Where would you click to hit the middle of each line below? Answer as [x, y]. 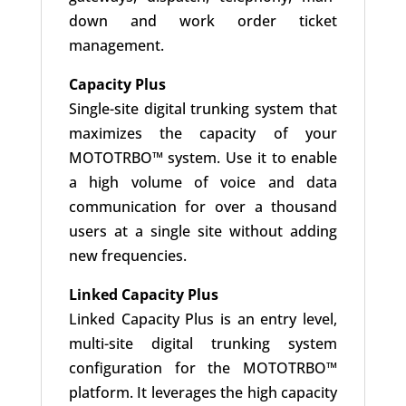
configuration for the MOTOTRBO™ [203, 368]
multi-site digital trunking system [203, 344]
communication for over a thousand [203, 207]
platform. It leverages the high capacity [203, 393]
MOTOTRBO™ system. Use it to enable [203, 158]
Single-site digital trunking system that [203, 109]
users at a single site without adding [203, 232]
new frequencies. [127, 256]
